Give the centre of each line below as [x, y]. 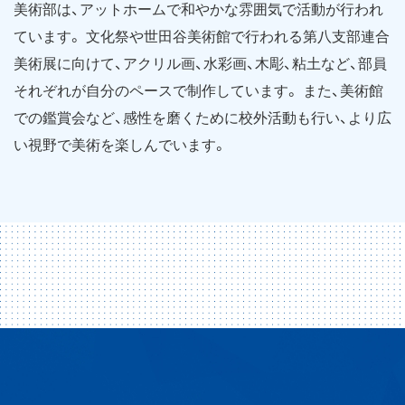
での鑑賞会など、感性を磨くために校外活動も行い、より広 [202, 118]
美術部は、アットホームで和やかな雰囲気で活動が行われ [198, 10]
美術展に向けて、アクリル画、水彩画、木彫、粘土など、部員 [200, 64]
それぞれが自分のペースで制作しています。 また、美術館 [198, 91]
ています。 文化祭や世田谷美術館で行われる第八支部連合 [201, 37]
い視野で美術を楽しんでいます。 [120, 146]
